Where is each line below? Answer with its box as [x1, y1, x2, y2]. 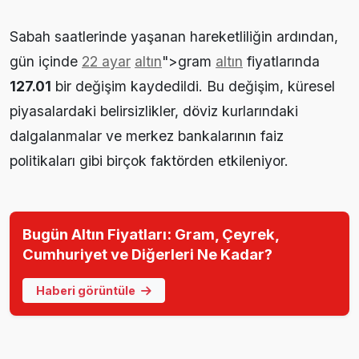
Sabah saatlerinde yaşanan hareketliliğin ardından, [10, 27, 338, 45]
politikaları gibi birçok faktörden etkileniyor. [10, 151, 288, 169]
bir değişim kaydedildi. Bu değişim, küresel [51, 77, 335, 95]
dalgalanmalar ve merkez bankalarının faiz [10, 127, 284, 144]
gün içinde [10, 52, 82, 70]
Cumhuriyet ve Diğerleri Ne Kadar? [22, 244, 272, 263]
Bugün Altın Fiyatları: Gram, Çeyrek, [22, 224, 279, 243]
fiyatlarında [243, 52, 320, 70]
